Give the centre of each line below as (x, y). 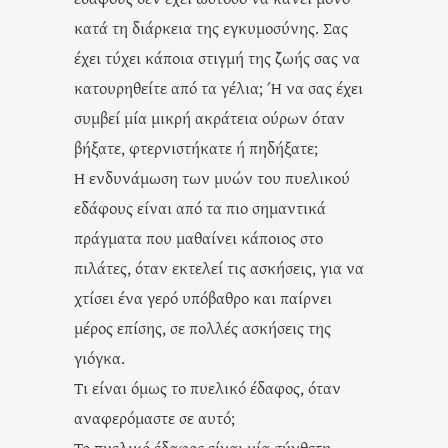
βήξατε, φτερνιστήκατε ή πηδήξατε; (196, 147)
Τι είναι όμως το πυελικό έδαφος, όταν (207, 387)
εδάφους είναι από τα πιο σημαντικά (200, 207)
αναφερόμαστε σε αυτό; (154, 417)
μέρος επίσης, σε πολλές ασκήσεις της (202, 327)
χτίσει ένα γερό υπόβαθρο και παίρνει (203, 297)
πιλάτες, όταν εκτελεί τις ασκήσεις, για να (219, 267)
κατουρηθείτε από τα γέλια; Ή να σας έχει (218, 87)
